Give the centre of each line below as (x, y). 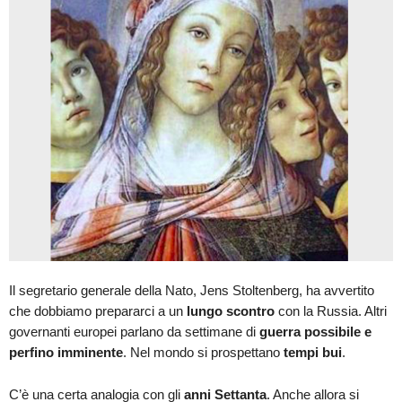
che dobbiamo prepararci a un (98, 310)
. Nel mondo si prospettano (203, 352)
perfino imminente (66, 352)
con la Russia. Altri (331, 310)
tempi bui (313, 352)
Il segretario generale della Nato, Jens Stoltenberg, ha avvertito (192, 290)
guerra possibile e (315, 331)
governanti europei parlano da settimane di (134, 331)
